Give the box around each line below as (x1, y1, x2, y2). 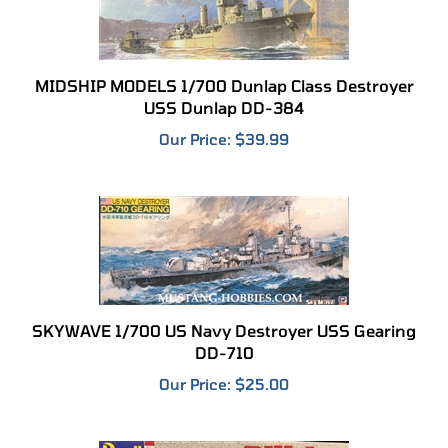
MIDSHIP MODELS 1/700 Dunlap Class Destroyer (34, 54, 414, 74)
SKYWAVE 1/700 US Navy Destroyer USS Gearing (32, 299, 416, 319)
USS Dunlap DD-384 (144, 76, 304, 96)
